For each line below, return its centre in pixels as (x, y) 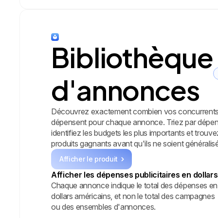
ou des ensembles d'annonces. (104, 207)
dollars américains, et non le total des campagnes (133, 196)
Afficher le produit (89, 159)
